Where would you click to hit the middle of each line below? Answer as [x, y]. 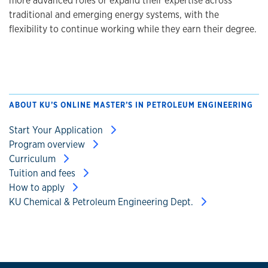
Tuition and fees [43, 173]
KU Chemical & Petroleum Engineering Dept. [102, 202]
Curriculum [33, 159]
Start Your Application [57, 130]
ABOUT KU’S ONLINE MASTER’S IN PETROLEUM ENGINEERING [131, 105]
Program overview [48, 144]
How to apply [38, 187]
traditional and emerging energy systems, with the [114, 14]
